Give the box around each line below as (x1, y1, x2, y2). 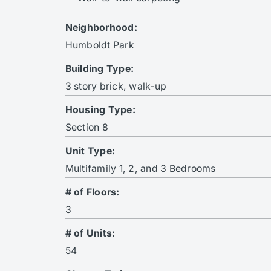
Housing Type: (65, 103, 135, 116)
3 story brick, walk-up (65, 80, 167, 92)
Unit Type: (65, 145, 116, 157)
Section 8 (65, 121, 108, 133)
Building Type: (65, 62, 134, 74)
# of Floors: (65, 186, 120, 198)
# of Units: (65, 227, 116, 239)
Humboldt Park (65, 39, 134, 51)
